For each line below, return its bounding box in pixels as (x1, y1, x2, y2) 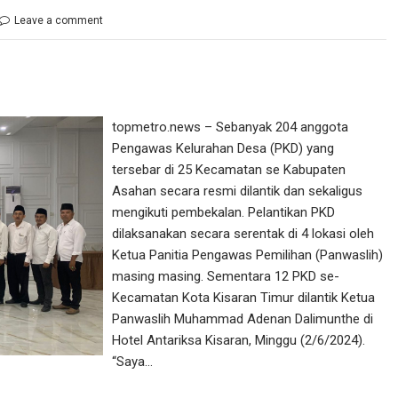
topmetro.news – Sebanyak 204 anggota (112, 119, 349, 135)
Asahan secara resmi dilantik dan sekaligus (112, 183, 363, 199)
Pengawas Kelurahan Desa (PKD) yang (112, 140, 335, 156)
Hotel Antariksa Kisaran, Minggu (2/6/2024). (112, 332, 366, 348)
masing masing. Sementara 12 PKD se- (112, 268, 340, 284)
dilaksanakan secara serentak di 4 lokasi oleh (112, 226, 375, 242)
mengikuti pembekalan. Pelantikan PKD (112, 204, 336, 220)
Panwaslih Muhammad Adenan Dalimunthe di (112, 311, 374, 327)
